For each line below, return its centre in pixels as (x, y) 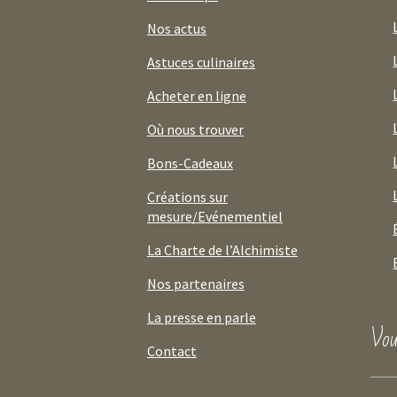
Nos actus (176, 28)
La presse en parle (201, 317)
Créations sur (187, 196)
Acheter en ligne (196, 95)
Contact (171, 350)
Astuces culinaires (201, 62)
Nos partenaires (195, 283)
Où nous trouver (195, 129)
